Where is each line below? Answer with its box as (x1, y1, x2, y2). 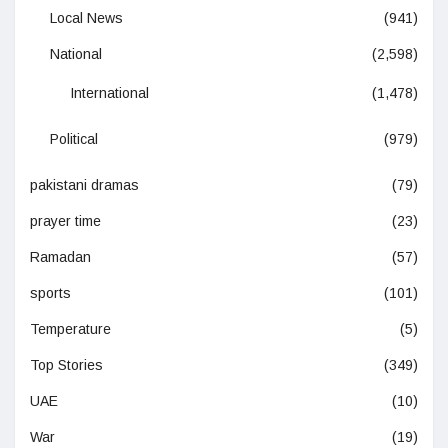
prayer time (30, 213, 101, 230)
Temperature (30, 321, 111, 338)
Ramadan (30, 249, 91, 266)
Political (50, 131, 98, 148)
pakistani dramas (30, 177, 139, 194)
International (70, 85, 149, 102)
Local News (50, 10, 123, 27)
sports (30, 285, 71, 302)
